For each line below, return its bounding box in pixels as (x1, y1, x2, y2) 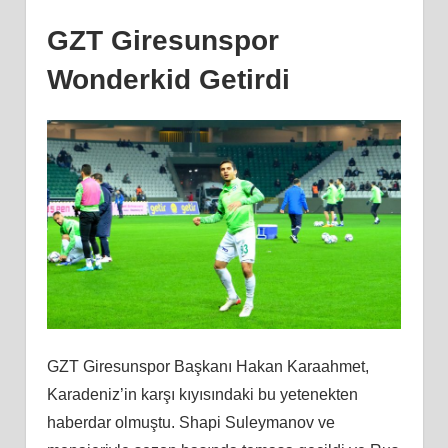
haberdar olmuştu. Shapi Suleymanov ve (46, 413, 335, 431)
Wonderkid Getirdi (46, 63, 290, 95)
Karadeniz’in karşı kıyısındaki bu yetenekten (46, 385, 358, 403)
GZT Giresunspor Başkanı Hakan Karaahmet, (46, 357, 369, 375)
